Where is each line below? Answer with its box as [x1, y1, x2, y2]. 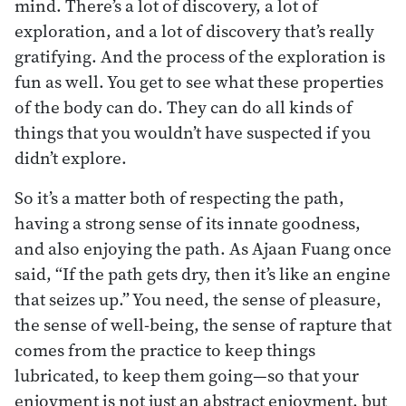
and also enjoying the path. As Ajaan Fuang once [14, 236, 391, 260]
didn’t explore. [14, 145, 127, 169]
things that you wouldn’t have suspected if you [14, 120, 371, 144]
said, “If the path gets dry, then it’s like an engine [14, 261, 391, 285]
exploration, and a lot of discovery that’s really [14, 18, 374, 43]
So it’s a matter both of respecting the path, [14, 185, 344, 209]
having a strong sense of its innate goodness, [14, 210, 361, 235]
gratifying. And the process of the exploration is [14, 43, 385, 68]
